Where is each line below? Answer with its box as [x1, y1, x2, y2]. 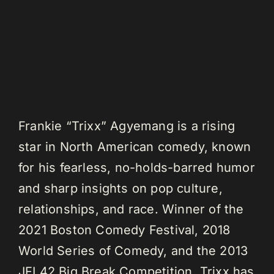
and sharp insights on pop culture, [18, 180, 223, 196]
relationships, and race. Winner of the [18, 201, 244, 217]
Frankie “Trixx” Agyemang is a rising [18, 118, 235, 133]
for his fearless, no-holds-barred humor [18, 160, 255, 175]
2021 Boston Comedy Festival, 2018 [18, 222, 231, 237]
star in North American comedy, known [18, 139, 251, 154]
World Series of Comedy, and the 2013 [18, 243, 248, 258]
